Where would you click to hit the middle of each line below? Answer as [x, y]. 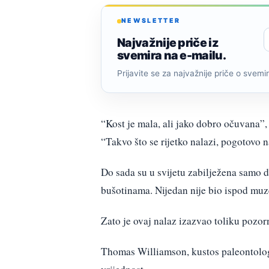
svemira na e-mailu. [172, 55]
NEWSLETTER [151, 21]
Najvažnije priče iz [168, 42]
